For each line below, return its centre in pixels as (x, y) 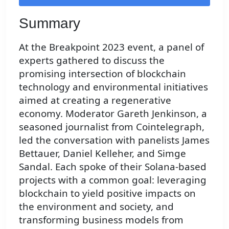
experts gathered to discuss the (92, 60)
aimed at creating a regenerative (95, 100)
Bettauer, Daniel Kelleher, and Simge (102, 153)
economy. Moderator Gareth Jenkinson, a (113, 113)
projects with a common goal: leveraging (113, 180)
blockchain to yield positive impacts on (107, 193)
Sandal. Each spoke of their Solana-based (113, 167)
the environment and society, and (96, 207)
